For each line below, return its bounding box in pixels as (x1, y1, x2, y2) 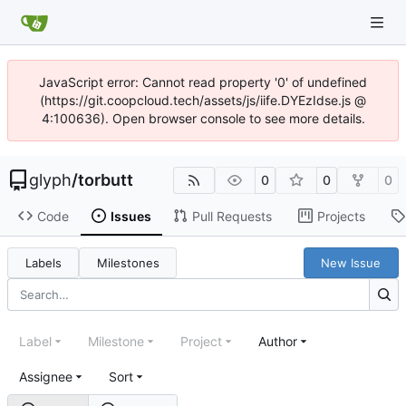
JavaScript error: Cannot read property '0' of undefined (39, 74, 367, 90)
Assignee (19, 368, 72, 384)
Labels (24, 255, 62, 270)
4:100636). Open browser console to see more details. (41, 111, 365, 126)
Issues (110, 208, 151, 224)
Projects (316, 208, 365, 224)
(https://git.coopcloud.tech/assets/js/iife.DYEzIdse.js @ (40, 92, 366, 108)
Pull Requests (191, 208, 272, 224)
